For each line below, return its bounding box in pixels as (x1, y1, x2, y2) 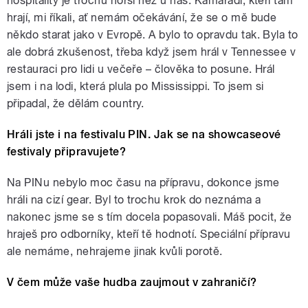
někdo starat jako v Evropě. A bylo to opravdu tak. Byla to (7, 28, 298, 42)
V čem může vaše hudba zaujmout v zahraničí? (7, 276, 257, 289)
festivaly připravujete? (7, 145, 126, 159)
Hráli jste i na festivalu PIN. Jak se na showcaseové (7, 128, 281, 142)
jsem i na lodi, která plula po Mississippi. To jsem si (7, 80, 264, 93)
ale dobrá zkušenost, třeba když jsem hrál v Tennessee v (7, 45, 296, 59)
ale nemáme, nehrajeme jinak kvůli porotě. (7, 245, 223, 258)
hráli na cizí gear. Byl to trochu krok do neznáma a (7, 193, 261, 207)
